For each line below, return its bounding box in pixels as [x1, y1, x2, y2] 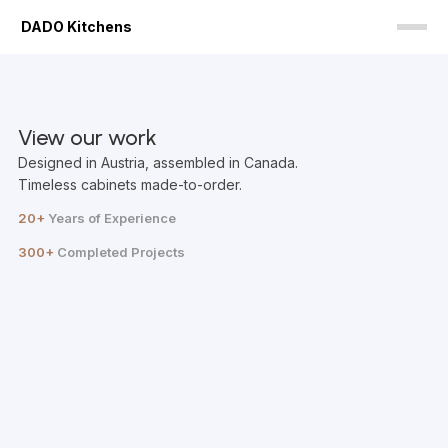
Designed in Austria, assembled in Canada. [18, 154, 298, 171]
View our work [18, 124, 157, 151]
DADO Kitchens [21, 18, 133, 35]
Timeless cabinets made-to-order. [18, 176, 242, 193]
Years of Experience [45, 210, 176, 226]
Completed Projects [54, 244, 185, 260]
